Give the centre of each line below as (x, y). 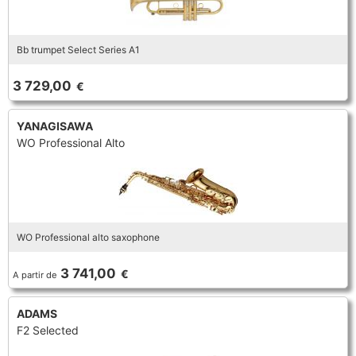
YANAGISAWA (55, 126)
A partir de (35, 275)
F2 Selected (48, 330)
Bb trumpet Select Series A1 (78, 50)
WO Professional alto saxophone (88, 237)
